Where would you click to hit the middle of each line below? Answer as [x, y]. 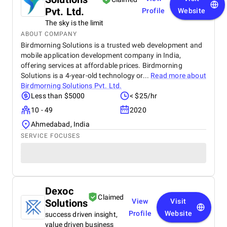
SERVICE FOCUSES [50, 136]
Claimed [111, 197]
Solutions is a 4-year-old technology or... [86, 75]
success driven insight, [81, 214]
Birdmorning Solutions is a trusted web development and [112, 45]
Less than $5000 [58, 96]
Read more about [178, 75]
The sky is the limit [74, 23]
